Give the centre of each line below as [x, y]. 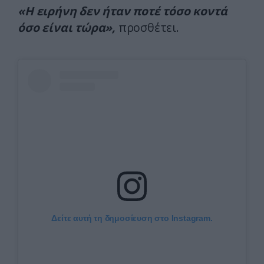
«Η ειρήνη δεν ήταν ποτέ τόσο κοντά [123, 11]
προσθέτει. [147, 28]
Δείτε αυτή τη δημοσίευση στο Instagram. [132, 218]
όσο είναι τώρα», [67, 28]
